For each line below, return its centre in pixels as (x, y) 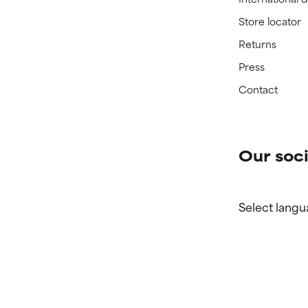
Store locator (270, 21)
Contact (258, 89)
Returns (258, 44)
